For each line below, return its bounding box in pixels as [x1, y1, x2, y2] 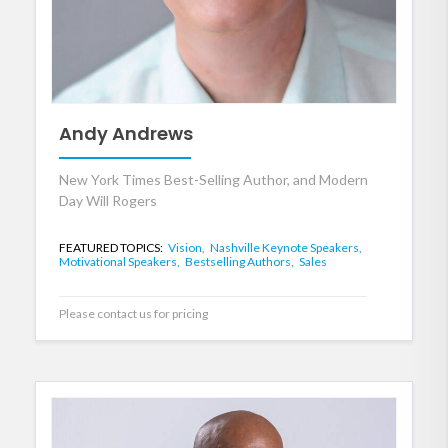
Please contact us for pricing [59, 305, 208, 321]
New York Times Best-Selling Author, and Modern [59, 170, 368, 188]
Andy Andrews [59, 121, 193, 147]
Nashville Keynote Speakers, [210, 239, 362, 255]
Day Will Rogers [59, 191, 157, 209]
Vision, [168, 239, 207, 255]
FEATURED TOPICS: [59, 239, 165, 255]
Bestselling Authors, [185, 253, 296, 269]
